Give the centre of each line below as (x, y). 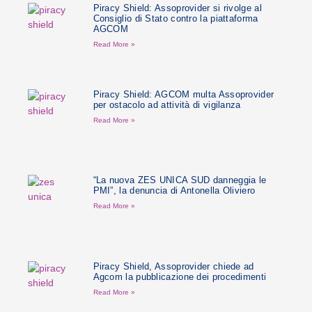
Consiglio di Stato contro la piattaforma (175, 19)
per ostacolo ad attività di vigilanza (167, 104)
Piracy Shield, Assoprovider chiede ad (173, 266)
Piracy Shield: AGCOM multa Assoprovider (184, 94)
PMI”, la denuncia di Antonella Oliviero (174, 191)
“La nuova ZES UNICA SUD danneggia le (180, 180)
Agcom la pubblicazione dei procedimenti (180, 276)
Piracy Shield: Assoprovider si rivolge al (177, 8)
